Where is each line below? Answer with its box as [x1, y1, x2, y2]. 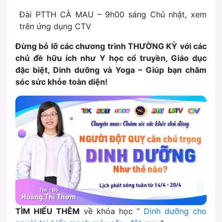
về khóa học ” [80, 206, 144, 217]
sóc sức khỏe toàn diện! [15, 77, 108, 87]
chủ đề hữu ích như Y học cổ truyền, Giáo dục [15, 53, 207, 63]
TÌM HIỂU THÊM [15, 206, 80, 217]
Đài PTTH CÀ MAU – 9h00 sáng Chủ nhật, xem [19, 9, 207, 20]
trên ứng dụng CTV [19, 21, 91, 32]
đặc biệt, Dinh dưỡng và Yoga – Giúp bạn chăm [15, 65, 207, 75]
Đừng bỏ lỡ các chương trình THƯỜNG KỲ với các [15, 41, 207, 52]
